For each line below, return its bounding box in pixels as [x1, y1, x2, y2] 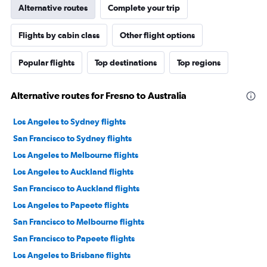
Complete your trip [108, 3, 180, 13]
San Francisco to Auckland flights [13, 184, 139, 194]
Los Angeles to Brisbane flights [13, 250, 131, 260]
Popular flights [18, 58, 74, 68]
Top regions [177, 58, 221, 68]
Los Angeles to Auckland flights [13, 167, 133, 177]
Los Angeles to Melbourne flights [13, 150, 138, 160]
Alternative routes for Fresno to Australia [11, 90, 187, 101]
